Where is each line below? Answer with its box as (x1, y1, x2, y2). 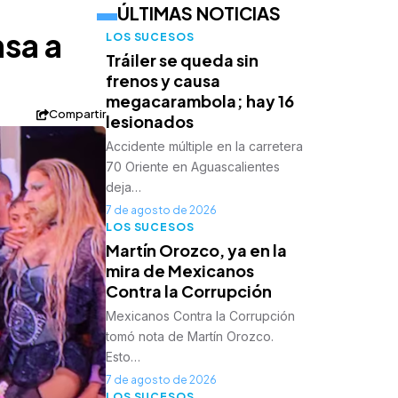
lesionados (106, 111, 195, 132)
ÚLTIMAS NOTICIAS (117, 2, 282, 25)
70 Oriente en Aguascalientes (106, 159, 281, 175)
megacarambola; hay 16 (106, 91, 295, 112)
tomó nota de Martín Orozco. (106, 329, 275, 345)
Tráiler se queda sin (106, 50, 259, 71)
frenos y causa (106, 70, 221, 92)
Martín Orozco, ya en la (106, 240, 288, 261)
